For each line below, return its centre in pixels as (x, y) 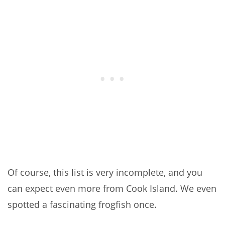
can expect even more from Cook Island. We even (112, 189)
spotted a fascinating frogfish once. (82, 205)
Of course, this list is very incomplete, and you (105, 173)
